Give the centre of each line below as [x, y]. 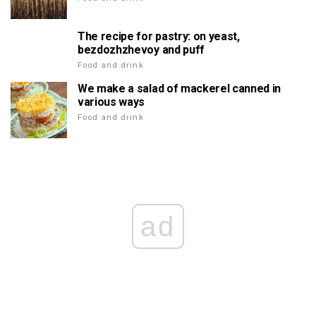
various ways [111, 102]
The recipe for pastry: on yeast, [159, 36]
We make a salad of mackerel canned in [180, 89]
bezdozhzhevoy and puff [141, 50]
